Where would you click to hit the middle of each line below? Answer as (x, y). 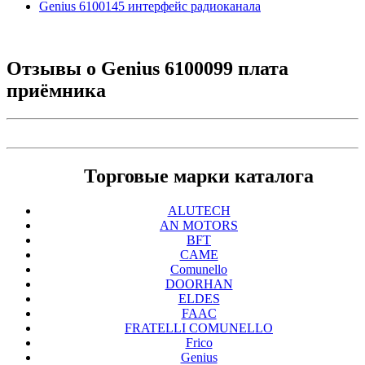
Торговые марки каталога (199, 176)
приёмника (56, 91)
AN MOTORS (199, 225)
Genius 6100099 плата (195, 69)
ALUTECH (199, 210)
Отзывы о (54, 69)
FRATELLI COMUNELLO (199, 328)
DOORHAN (199, 284)
